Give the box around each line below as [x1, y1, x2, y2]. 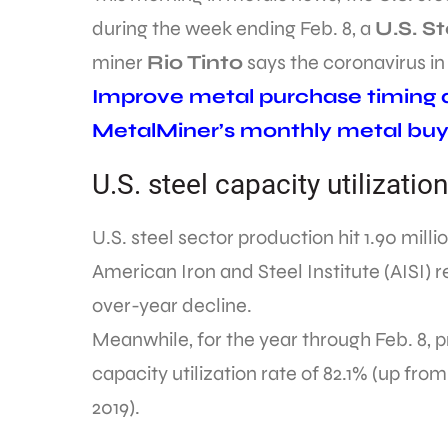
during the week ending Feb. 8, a [92, 16, 375, 41]
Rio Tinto [147, 50, 243, 75]
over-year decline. [92, 293, 252, 318]
